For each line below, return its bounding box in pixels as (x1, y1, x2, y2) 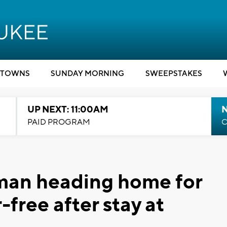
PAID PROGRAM (27, 117, 90, 127)
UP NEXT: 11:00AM (27, 104, 108, 116)
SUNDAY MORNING (51, 69, 124, 79)
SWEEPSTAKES (145, 69, 202, 79)
